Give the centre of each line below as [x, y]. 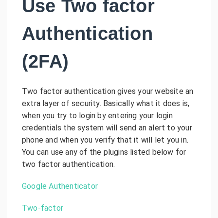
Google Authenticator [60, 186]
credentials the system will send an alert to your [107, 127]
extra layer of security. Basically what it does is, [106, 103]
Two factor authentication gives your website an [108, 91]
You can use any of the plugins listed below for [104, 152]
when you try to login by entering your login [97, 115]
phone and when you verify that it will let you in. [105, 140]
